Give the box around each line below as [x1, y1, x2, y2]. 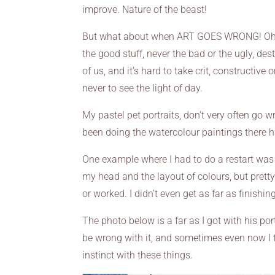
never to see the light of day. [82, 82, 203, 94]
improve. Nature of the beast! [82, 4, 207, 15]
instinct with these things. [82, 249, 193, 261]
